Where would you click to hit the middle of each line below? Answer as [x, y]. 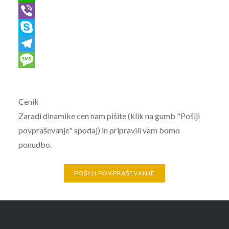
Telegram [35, 60]
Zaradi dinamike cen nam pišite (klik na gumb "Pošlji [109, 116]
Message [34, 76]
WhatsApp [37, 10]
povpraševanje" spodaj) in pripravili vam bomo [99, 130]
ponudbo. [35, 144]
